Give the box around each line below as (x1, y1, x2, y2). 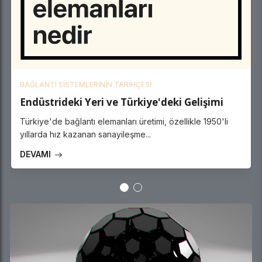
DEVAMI (20, 149, 53, 160)
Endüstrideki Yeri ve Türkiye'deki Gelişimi (20, 95, 223, 109)
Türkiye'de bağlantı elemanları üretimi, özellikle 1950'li (20, 116, 228, 127)
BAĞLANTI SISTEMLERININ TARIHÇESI (20, 80, 151, 89)
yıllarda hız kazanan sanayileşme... (20, 129, 151, 140)
